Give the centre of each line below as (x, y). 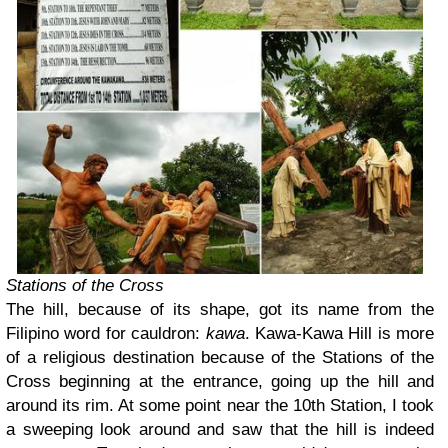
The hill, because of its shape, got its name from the (220, 310)
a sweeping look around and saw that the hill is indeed (220, 430)
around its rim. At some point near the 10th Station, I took (220, 406)
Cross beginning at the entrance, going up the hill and (220, 382)
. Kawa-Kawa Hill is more (339, 334)
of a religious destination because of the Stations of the (220, 358)
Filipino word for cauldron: (106, 334)
